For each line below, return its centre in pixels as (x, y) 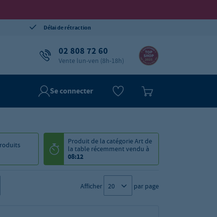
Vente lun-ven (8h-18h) (91, 61)
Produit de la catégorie (101, 141)
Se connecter (71, 91)
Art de (144, 141)
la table (79, 149)
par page (146, 186)
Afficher (91, 186)
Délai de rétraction (67, 28)
